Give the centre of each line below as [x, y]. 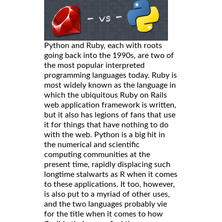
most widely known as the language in [110, 85]
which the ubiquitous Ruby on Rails [106, 95]
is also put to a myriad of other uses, [107, 194]
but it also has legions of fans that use [110, 115]
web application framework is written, [110, 105]
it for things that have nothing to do [106, 125]
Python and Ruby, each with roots [103, 46]
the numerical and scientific [92, 145]
